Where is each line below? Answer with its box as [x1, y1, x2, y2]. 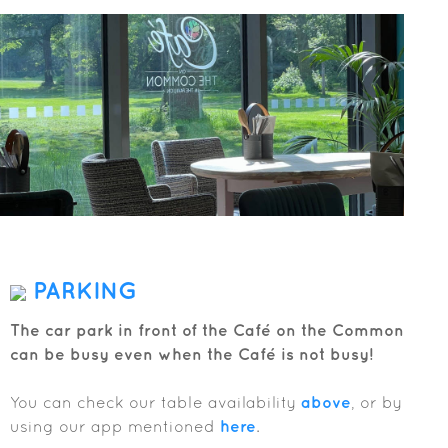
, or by [351, 393, 402, 412]
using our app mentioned [10, 417, 220, 436]
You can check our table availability [10, 393, 301, 412]
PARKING [26, 276, 138, 305]
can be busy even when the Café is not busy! [10, 345, 373, 364]
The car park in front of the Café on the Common [10, 321, 404, 340]
